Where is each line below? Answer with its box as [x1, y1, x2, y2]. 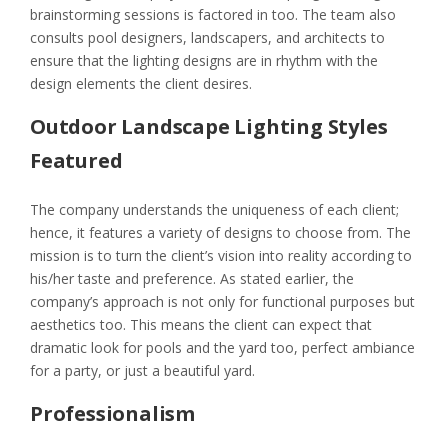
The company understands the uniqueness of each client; [30, 200, 399, 220]
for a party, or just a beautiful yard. [30, 361, 255, 381]
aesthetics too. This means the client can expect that [30, 315, 372, 335]
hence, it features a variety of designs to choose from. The [30, 223, 411, 243]
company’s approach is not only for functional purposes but [30, 292, 415, 312]
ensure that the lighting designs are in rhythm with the [30, 51, 378, 71]
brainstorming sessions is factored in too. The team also [30, 5, 396, 25]
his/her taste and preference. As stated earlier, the [30, 269, 354, 289]
